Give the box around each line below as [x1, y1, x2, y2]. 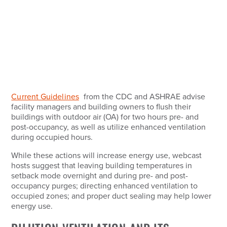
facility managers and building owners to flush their [11, 101, 192, 112]
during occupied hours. [11, 131, 97, 143]
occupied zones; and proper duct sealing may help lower [11, 190, 212, 202]
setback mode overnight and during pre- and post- [11, 170, 188, 181]
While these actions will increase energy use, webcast [11, 149, 202, 161]
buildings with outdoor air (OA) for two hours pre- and [11, 111, 199, 123]
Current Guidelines [11, 91, 79, 102]
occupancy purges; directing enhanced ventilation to [11, 180, 198, 192]
